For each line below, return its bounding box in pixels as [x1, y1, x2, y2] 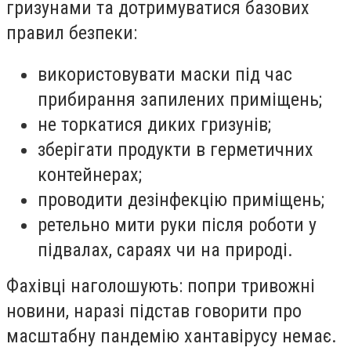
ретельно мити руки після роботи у [38, 214, 317, 237]
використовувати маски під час [38, 63, 292, 86]
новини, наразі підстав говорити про [6, 300, 302, 323]
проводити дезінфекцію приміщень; [38, 189, 324, 212]
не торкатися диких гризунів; [38, 114, 271, 136]
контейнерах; [38, 164, 142, 186]
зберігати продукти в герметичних [38, 139, 313, 161]
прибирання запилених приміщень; [38, 89, 322, 111]
